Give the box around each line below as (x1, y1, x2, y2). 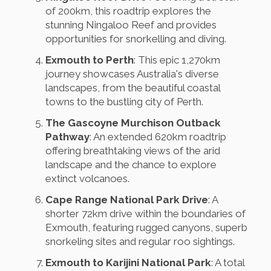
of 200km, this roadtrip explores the (45, 5, 211, 18)
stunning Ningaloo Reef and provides (45, 19, 217, 31)
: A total (211, 256, 244, 269)
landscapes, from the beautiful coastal (45, 82, 220, 94)
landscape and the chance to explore (45, 158, 217, 171)
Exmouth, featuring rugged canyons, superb (45, 221, 247, 234)
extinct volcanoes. (45, 172, 129, 185)
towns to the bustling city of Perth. (45, 96, 203, 108)
